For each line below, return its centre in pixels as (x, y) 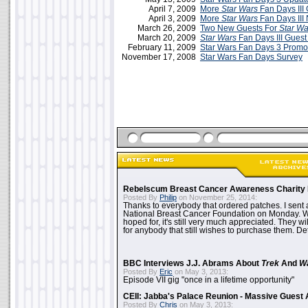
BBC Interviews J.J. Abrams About (192, 263)
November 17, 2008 (161, 57)
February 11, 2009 (164, 47)
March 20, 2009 (169, 38)
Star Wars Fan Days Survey (251, 57)
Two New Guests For (240, 28)
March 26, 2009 (169, 28)
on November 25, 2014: (217, 197)
